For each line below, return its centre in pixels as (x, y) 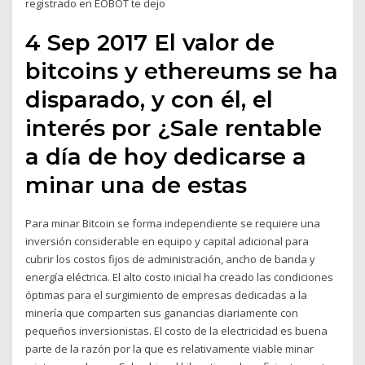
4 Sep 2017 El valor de (150, 43)
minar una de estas (140, 185)
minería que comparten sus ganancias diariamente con (162, 313)
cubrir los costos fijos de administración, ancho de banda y (171, 259)
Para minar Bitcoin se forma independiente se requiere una (173, 224)
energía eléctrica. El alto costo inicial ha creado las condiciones (180, 277)
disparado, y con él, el (150, 100)
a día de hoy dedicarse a (166, 157)
